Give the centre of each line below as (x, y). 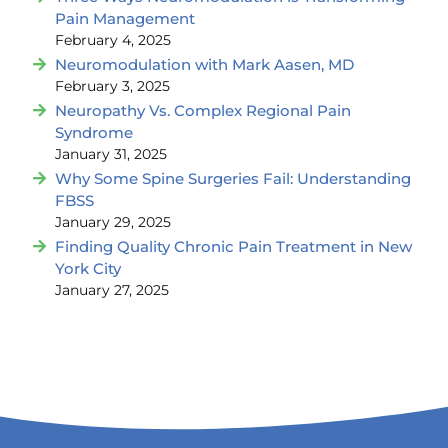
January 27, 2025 (112, 290)
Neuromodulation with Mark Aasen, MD (204, 65)
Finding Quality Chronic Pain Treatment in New (233, 247)
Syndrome (94, 133)
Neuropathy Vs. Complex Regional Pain (203, 111)
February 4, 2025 (113, 40)
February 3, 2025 (112, 86)
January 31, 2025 (111, 154)
